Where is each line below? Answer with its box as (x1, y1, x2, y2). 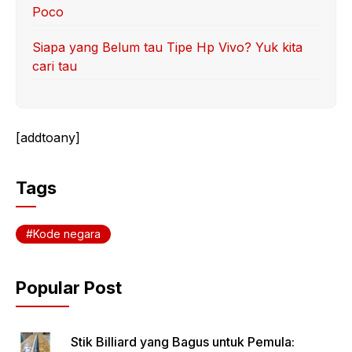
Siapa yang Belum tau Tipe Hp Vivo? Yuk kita (32, 38, 302, 55)
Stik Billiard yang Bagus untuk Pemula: (71, 333, 295, 350)
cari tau (32, 57, 77, 74)
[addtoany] (16, 129, 80, 145)
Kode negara (33, 226, 101, 240)
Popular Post (16, 277, 122, 298)
